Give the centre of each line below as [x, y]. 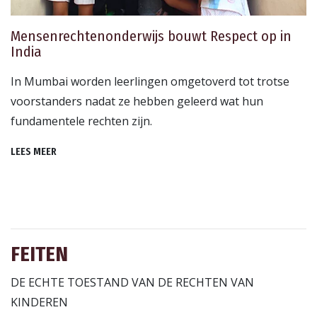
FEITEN [39, 255]
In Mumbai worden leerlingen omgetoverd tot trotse [150, 82]
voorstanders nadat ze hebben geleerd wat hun [137, 102]
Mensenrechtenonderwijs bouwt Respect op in [151, 37]
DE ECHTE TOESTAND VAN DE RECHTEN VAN [132, 283]
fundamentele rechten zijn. [81, 121]
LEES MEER [34, 152]
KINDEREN [39, 302]
